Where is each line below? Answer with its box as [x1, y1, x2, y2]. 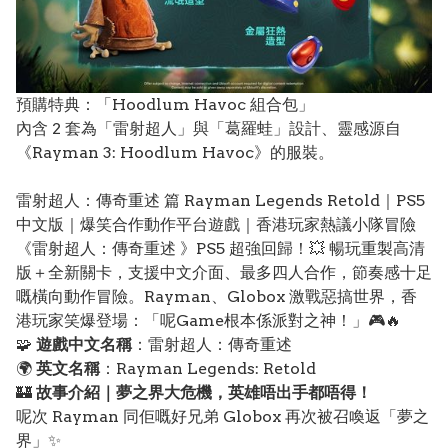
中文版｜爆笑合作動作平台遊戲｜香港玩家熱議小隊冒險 [16, 214, 416, 234]
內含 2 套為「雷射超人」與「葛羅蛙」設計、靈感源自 [16, 118, 401, 138]
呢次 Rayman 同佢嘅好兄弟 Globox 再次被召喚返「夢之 [16, 406, 429, 426]
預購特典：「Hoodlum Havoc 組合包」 [16, 94, 318, 114]
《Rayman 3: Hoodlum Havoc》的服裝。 [16, 142, 334, 162]
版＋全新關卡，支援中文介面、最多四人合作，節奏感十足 [16, 262, 432, 282]
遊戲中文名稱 [36, 334, 132, 354]
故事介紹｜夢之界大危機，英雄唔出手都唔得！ [36, 382, 372, 402]
